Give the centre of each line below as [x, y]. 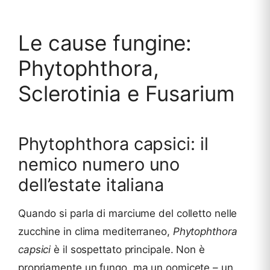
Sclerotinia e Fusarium [126, 93]
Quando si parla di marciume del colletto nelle [128, 213]
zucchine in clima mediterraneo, [96, 231]
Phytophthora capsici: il [113, 144]
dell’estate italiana [91, 185]
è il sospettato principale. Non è [128, 249]
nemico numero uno [99, 165]
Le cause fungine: [105, 42]
